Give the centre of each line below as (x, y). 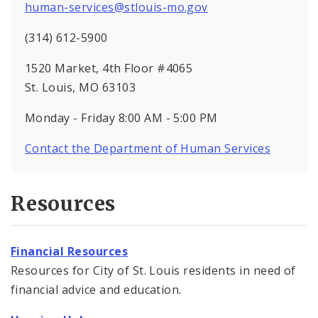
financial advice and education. (96, 289)
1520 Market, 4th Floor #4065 (109, 68)
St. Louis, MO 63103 (81, 88)
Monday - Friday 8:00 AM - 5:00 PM (121, 118)
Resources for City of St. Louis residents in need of (153, 270)
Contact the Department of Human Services (148, 149)
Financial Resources (70, 251)
